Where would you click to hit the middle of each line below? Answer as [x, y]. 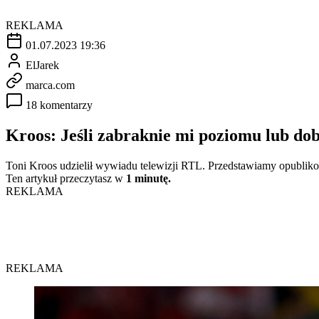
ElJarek [42, 65]
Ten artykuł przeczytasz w [66, 178]
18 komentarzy [59, 105]
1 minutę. [148, 178]
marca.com [50, 85]
